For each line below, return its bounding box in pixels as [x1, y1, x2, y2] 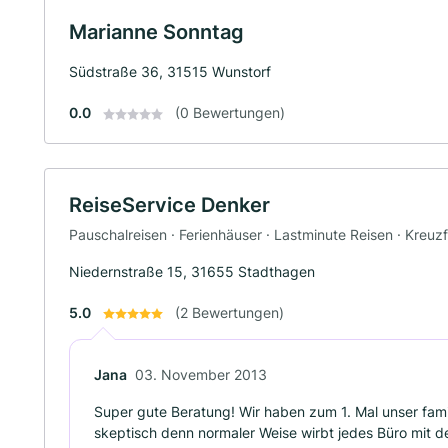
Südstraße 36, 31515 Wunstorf [69, 63, 271, 80]
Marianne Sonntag [69, 20, 244, 44]
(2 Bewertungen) [175, 303, 284, 321]
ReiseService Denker [69, 193, 270, 217]
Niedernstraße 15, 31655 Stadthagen [69, 262, 315, 280]
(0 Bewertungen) [175, 104, 285, 121]
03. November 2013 [135, 365, 267, 383]
